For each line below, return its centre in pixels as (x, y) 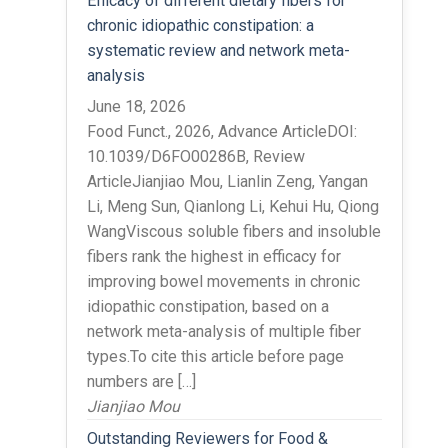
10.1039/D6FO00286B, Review (195, 156)
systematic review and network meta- (218, 50)
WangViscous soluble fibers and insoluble (233, 231)
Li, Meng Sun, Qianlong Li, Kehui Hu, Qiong (232, 206)
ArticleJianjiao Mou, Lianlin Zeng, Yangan (227, 181)
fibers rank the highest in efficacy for (213, 256)
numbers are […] (141, 381)
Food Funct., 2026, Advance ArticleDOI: (221, 131)
